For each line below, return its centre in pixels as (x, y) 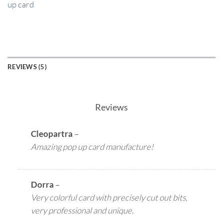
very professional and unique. (82, 211)
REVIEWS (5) (27, 66)
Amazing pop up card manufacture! (92, 147)
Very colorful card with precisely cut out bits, (109, 198)
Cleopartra (53, 134)
